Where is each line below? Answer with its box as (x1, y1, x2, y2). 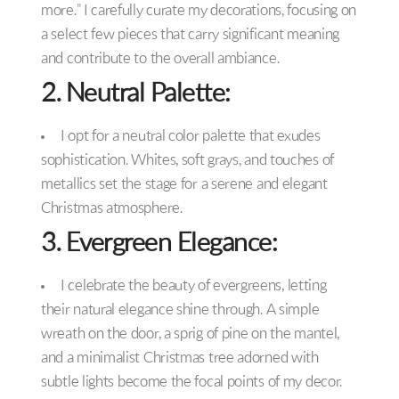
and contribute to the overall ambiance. (41, 52, 280, 68)
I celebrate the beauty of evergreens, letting (61, 279, 327, 295)
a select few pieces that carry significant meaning (41, 28, 340, 44)
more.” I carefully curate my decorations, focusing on (41, 4, 357, 20)
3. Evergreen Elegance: (41, 232, 277, 258)
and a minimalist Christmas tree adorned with (41, 351, 319, 367)
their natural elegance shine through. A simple (41, 303, 320, 319)
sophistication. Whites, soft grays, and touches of (41, 153, 335, 169)
